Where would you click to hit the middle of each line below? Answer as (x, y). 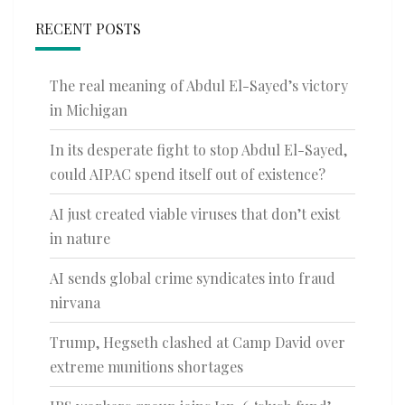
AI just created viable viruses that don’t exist (195, 214)
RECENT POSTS (88, 29)
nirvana (75, 303)
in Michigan (89, 110)
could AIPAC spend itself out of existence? (188, 174)
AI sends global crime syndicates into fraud (193, 278)
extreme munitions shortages (146, 367)
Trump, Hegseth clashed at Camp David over (198, 343)
